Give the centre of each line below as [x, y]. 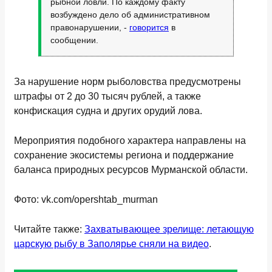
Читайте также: [49, 229]
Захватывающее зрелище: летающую [169, 229]
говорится [149, 27]
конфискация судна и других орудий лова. [108, 111]
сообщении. [74, 40]
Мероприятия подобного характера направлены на [130, 141]
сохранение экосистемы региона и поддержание [124, 155]
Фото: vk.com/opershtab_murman [86, 199]
